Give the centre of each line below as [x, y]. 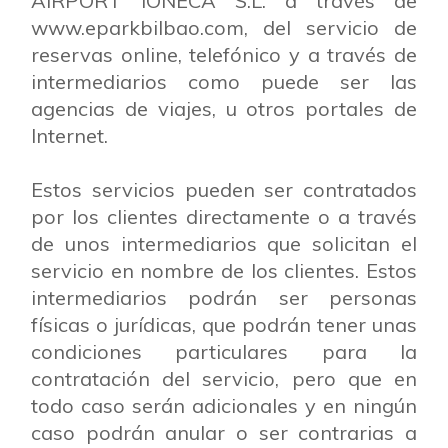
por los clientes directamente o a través [224, 216]
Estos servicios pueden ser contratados [224, 189]
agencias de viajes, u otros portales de [224, 108]
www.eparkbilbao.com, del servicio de [224, 27]
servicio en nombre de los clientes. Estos [224, 270]
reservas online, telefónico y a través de [224, 54]
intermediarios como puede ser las [224, 81]
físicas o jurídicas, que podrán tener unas [224, 324]
